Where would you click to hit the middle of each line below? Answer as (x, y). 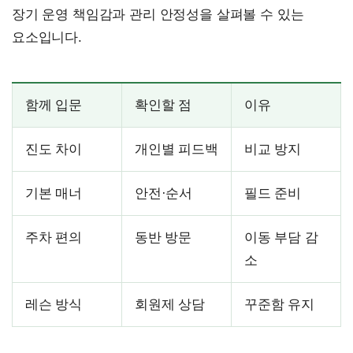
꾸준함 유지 (279, 304)
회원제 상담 (170, 304)
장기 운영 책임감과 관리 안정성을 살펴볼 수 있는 (158, 14)
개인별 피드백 (176, 149)
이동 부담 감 (281, 237)
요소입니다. (47, 37)
